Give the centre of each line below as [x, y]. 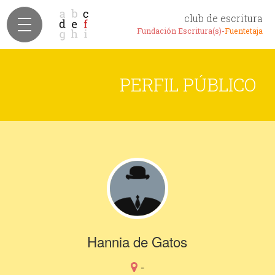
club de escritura [223, 18]
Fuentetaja [244, 31]
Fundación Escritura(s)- [181, 31]
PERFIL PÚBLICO [188, 85]
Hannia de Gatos [137, 241]
